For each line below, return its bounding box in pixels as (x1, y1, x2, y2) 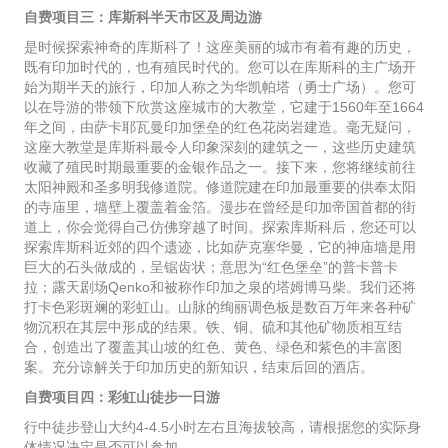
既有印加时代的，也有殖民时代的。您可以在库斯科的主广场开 (24, 59, 416, 76)
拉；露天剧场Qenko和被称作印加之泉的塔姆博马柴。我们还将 (24, 279, 416, 296)
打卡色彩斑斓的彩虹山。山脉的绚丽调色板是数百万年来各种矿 (24, 299, 416, 316)
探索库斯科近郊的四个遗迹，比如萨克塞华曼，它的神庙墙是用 (24, 239, 416, 256)
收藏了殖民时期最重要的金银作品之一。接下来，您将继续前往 (24, 159, 416, 176)
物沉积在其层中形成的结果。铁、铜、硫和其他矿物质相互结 (24, 319, 402, 336)
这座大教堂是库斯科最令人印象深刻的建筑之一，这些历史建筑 (24, 139, 416, 156)
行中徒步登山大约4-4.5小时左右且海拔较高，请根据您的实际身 (24, 419, 421, 436)
